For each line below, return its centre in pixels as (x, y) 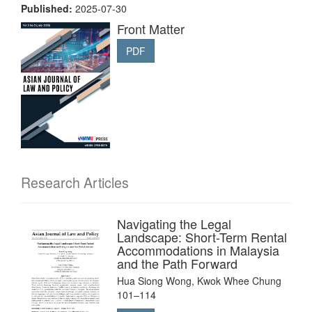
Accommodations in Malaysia (198, 250)
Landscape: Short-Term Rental (202, 236)
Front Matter (151, 28)
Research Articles (75, 182)
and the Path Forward (177, 263)
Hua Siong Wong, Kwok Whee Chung (199, 280)
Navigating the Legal (174, 223)
